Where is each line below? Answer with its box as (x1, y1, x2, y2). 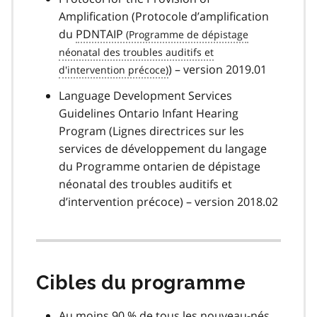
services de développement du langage (59, 140, 267, 156)
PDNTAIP (76, 25, 123, 42)
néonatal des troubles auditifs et (59, 175, 232, 192)
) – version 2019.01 (168, 61, 267, 77)
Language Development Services (59, 87, 232, 103)
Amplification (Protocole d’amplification (59, 8, 269, 24)
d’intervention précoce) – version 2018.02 (59, 193, 278, 209)
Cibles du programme (36, 271, 246, 294)
